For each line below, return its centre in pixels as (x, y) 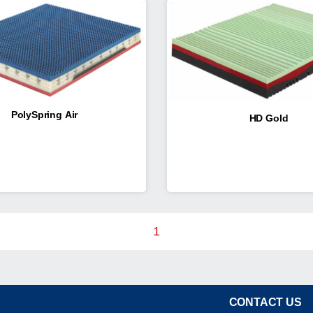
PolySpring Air (44, 114)
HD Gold (269, 118)
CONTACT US (265, 302)
